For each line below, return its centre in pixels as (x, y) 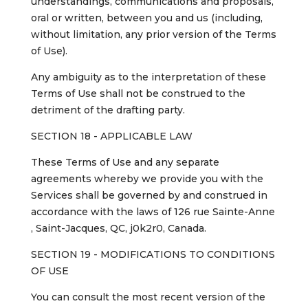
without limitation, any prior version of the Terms (153, 35)
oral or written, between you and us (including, (146, 18)
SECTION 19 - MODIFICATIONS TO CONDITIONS (153, 255)
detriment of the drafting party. (108, 110)
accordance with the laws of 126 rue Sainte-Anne (153, 212)
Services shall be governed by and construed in (149, 196)
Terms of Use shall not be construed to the (138, 94)
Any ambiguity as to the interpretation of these (148, 77)
